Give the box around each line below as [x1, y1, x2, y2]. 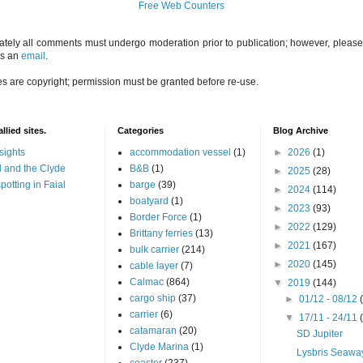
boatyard [129, 194, 169, 207]
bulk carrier [129, 243, 179, 255]
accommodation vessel [129, 146, 231, 158]
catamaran [129, 324, 177, 336]
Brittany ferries [129, 227, 193, 239]
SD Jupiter [297, 327, 344, 340]
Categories [117, 125, 164, 135]
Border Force [129, 211, 187, 223]
